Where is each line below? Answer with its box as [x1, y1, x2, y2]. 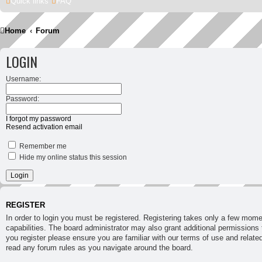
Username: [6, 74, 41, 83]
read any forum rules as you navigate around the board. [6, 243, 193, 252]
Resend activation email [6, 122, 82, 131]
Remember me [18, 142, 67, 150]
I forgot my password [6, 114, 71, 123]
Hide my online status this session [18, 153, 127, 161]
